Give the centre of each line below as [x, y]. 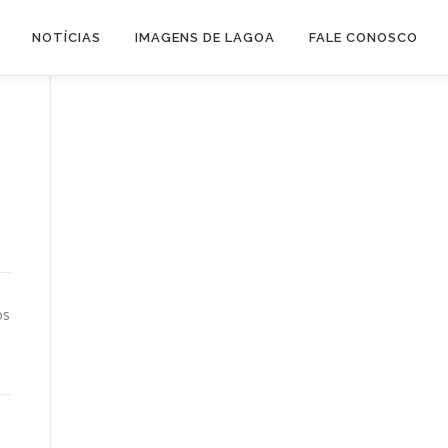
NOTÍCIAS [66, 37]
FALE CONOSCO [363, 37]
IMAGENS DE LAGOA [205, 37]
